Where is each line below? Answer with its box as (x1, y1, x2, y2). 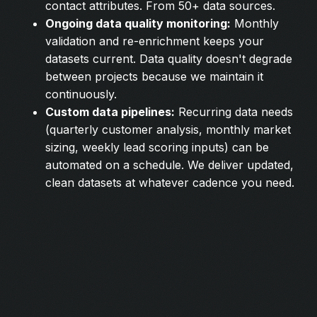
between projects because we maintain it (45, 69, 263, 83)
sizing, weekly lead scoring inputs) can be (45, 139, 269, 154)
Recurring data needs (175, 104, 293, 119)
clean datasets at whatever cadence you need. (45, 175, 294, 190)
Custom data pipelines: (45, 104, 175, 119)
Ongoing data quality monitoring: (45, 16, 231, 30)
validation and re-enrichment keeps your (45, 33, 264, 48)
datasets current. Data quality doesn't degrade (45, 51, 292, 66)
